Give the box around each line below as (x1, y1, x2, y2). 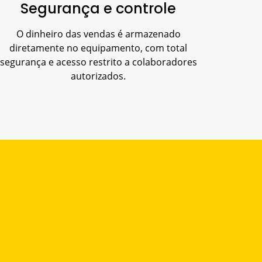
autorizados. (71, 69, 126, 82)
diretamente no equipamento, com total (9, 41, 187, 54)
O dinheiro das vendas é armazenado (16, 27, 181, 40)
